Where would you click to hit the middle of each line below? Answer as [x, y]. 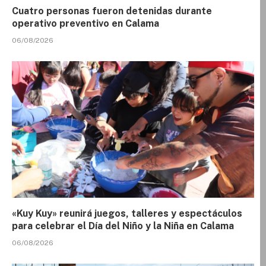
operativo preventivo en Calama [85, 24]
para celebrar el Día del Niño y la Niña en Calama [123, 226]
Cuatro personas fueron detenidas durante [112, 11]
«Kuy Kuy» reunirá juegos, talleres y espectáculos [127, 213]
